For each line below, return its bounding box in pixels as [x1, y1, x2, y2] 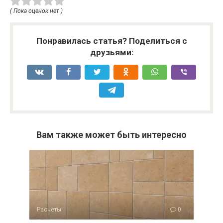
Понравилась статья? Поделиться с [36, 36, 187, 46]
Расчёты [37, 206, 61, 214]
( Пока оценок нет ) [10, 7, 63, 15]
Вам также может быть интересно [36, 129, 187, 140]
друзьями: [90, 47, 133, 58]
